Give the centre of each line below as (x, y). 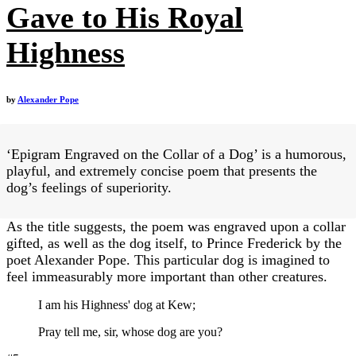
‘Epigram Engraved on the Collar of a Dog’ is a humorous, (176, 155)
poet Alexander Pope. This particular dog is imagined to (168, 260)
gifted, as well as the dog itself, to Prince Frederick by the (174, 244)
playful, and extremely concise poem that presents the (162, 171)
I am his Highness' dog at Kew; (117, 305)
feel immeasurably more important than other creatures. (167, 277)
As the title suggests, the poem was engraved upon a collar (176, 227)
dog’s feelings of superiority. (89, 188)
